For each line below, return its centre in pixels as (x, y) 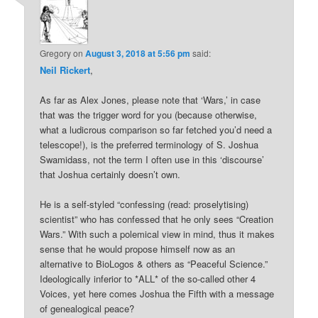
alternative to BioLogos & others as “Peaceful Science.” (154, 264)
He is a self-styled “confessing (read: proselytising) (144, 204)
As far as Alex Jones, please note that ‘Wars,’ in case (150, 99)
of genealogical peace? (87, 308)
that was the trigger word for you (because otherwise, (149, 114)
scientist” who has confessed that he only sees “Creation (157, 219)
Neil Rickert (65, 70)
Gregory (56, 53)
